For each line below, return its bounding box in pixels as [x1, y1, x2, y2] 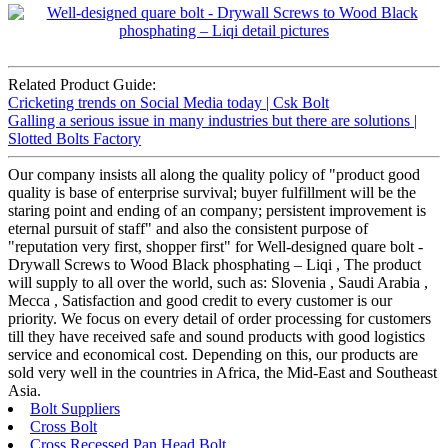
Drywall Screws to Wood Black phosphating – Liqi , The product [8, 256, 421, 274]
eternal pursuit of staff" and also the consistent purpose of [8, 220, 368, 238]
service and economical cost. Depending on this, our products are [8, 346, 418, 364]
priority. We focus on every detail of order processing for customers [8, 310, 431, 328]
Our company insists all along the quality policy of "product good [8, 166, 420, 184]
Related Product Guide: [8, 76, 156, 94]
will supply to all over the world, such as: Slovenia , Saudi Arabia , [8, 274, 428, 292]
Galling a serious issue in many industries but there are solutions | [8, 112, 417, 130]
